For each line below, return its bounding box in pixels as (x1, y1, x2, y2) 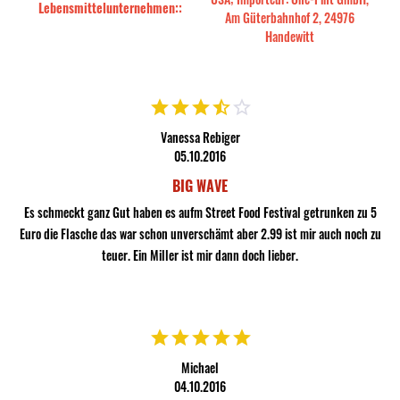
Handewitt (264, 27, 314, 46)
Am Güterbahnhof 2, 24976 (224, 8, 354, 27)
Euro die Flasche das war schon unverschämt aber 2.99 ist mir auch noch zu (19, 224, 381, 243)
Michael (181, 358, 219, 377)
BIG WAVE (172, 175, 228, 196)
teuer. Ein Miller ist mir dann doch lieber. (102, 246, 298, 264)
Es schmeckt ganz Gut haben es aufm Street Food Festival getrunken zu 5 (23, 203, 377, 221)
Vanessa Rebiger (160, 128, 240, 146)
